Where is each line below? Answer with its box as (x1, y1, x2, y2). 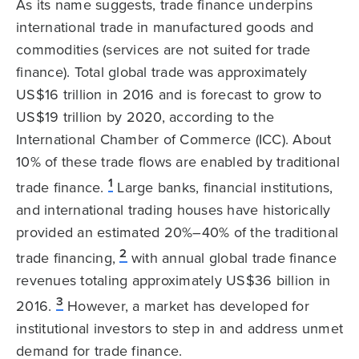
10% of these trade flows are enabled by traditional (16, 151, 340, 172)
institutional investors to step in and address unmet (16, 318, 343, 339)
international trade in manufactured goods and (16, 17, 314, 38)
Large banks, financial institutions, (113, 177, 333, 198)
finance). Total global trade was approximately (16, 62, 308, 83)
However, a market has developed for (63, 296, 309, 317)
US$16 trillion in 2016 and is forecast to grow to (16, 84, 322, 105)
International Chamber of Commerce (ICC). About (16, 129, 332, 150)
